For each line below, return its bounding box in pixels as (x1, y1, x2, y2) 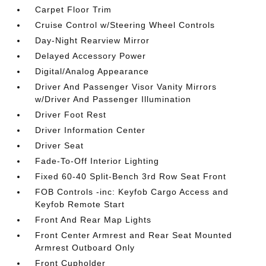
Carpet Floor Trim (35, 5, 112, 14)
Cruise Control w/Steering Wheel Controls (35, 20, 216, 30)
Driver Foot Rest (35, 110, 107, 119)
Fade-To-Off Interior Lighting (35, 156, 160, 166)
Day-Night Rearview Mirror (35, 36, 150, 45)
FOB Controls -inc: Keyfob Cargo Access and (35, 187, 229, 197)
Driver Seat (35, 141, 84, 150)
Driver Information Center (35, 125, 146, 135)
